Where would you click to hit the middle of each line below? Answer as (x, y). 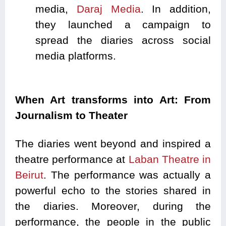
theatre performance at (72, 159)
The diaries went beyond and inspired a (113, 143)
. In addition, (176, 9)
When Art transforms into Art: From (113, 99)
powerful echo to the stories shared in (113, 190)
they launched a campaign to (123, 24)
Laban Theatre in (170, 159)
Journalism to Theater (71, 115)
